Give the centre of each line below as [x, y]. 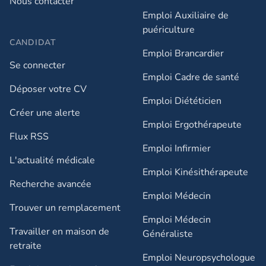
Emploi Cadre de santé [191, 77]
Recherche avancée [50, 184]
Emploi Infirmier [177, 148]
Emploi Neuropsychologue [199, 258]
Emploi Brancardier [183, 53]
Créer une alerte [45, 113]
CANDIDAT [33, 42]
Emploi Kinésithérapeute [195, 172]
